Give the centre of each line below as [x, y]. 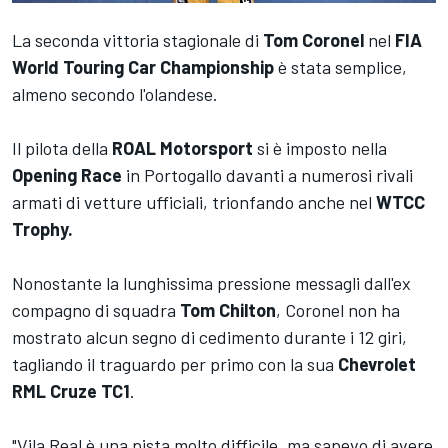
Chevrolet [377, 364]
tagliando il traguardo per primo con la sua [175, 364]
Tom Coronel [313, 40]
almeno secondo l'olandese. [115, 94]
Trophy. [42, 229]
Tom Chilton [228, 310]
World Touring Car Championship [143, 67]
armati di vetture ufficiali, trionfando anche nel [194, 202]
